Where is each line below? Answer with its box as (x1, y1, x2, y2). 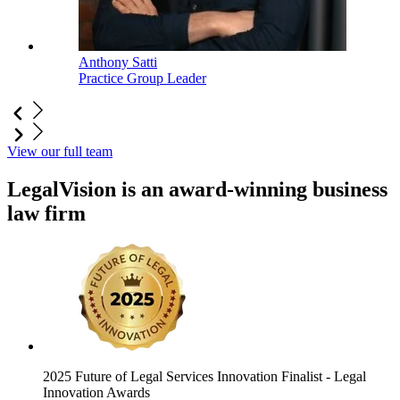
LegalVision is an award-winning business (7, 178, 387, 202)
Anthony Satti (79, 54, 157, 71)
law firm (7, 202, 86, 226)
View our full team (7, 144, 112, 160)
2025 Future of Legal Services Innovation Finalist (43, 369, 326, 385)
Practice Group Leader (79, 71, 206, 87)
